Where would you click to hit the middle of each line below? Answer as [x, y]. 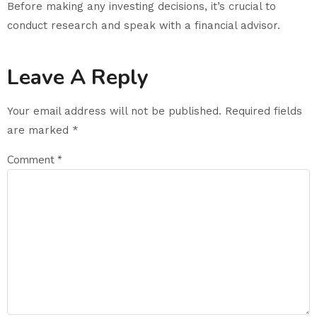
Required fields [264, 111]
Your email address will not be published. [114, 111]
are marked [40, 131]
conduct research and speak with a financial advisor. [144, 25]
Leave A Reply [78, 78]
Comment [32, 160]
